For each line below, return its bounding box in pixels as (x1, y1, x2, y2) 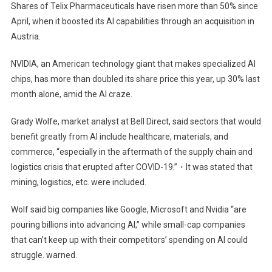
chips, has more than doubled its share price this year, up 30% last (10, 73, 260, 84)
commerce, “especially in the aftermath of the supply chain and (10, 146, 253, 157)
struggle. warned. (10, 250, 77, 260)
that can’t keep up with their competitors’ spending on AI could (10, 234, 248, 245)
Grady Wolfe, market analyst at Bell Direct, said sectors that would (10, 116, 261, 126)
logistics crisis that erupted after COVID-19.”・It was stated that (10, 161, 253, 172)
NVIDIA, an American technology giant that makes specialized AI (10, 58, 256, 69)
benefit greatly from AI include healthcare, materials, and (10, 131, 228, 141)
